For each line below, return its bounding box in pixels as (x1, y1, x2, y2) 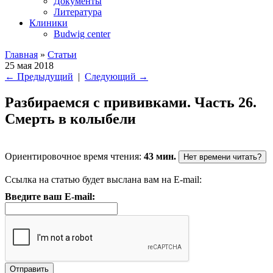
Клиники (29, 18, 68, 28)
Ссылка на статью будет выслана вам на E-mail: (5, 174, 202, 185)
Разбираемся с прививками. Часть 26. (5, 94, 257, 110)
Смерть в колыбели (5, 110, 136, 127)
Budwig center (54, 29, 110, 39)
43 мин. (144, 151, 176, 161)
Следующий (85, 71, 138, 82)
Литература (54, 7, 102, 17)
